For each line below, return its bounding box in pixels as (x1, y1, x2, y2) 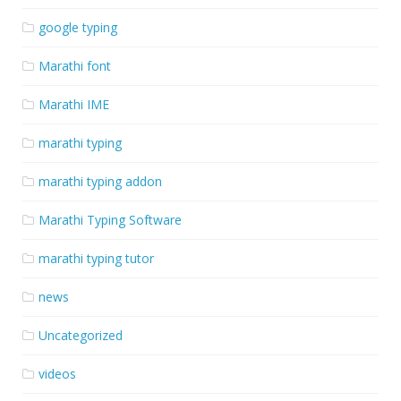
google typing (38, 18, 117, 36)
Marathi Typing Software (38, 210, 182, 228)
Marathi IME (38, 95, 109, 113)
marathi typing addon (38, 172, 162, 190)
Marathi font (38, 56, 111, 74)
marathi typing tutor (38, 249, 154, 267)
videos (38, 364, 76, 382)
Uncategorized (38, 326, 123, 344)
